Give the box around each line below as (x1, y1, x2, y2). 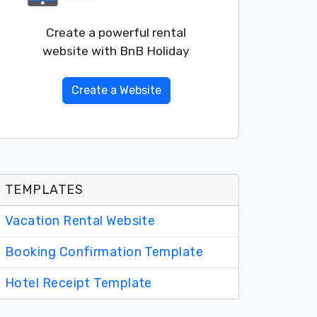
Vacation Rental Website (5, 213, 156, 229)
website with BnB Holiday (42, 44, 190, 59)
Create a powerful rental (46, 25, 186, 40)
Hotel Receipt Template (5, 275, 152, 292)
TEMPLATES (5, 182, 83, 198)
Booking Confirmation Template (5, 244, 204, 260)
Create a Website (71, 83, 161, 98)
